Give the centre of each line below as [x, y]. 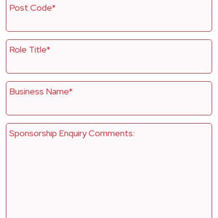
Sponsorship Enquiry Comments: [72, 133]
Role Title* [30, 49]
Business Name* [41, 91]
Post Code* [33, 8]
